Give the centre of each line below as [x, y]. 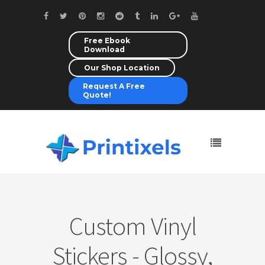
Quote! [97, 95]
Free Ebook [107, 41]
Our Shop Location [122, 68]
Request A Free [114, 86]
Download [104, 49]
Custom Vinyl [132, 226]
